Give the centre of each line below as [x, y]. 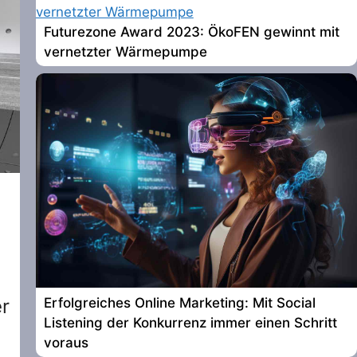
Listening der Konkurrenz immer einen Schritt [190, 322]
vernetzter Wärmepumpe [125, 52]
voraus [66, 342]
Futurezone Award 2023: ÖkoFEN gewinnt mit [191, 32]
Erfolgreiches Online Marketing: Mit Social [179, 302]
